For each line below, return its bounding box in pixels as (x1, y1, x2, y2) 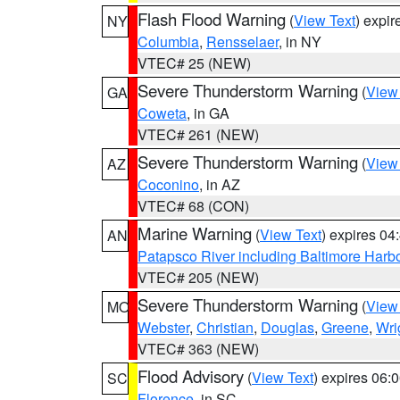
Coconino (137, 174, 199, 195)
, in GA (187, 103, 229, 123)
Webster (137, 317, 189, 337)
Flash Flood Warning (137, 7, 286, 30)
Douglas (261, 317, 314, 337)
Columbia (137, 31, 199, 52)
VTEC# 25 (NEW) (137, 53, 251, 73)
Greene (321, 317, 369, 337)
